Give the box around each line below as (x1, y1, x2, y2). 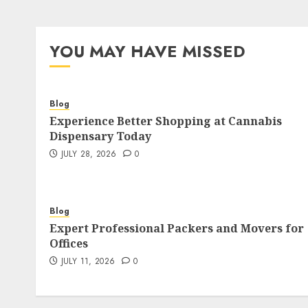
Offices (49, 236, 88, 251)
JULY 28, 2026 (60, 148, 117, 160)
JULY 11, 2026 (60, 255, 115, 267)
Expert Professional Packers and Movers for (49, 221, 304, 236)
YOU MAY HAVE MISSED (49, 39, 245, 63)
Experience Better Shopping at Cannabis (49, 113, 282, 129)
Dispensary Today (49, 129, 151, 144)
